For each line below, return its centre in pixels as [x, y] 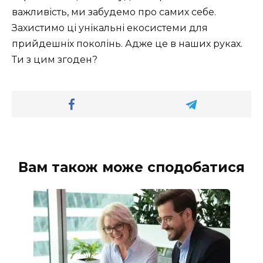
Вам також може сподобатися [131, 167]
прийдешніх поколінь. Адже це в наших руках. [127, 43]
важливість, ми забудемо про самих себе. [114, 12]
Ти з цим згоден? [55, 59]
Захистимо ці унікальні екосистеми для [110, 28]
